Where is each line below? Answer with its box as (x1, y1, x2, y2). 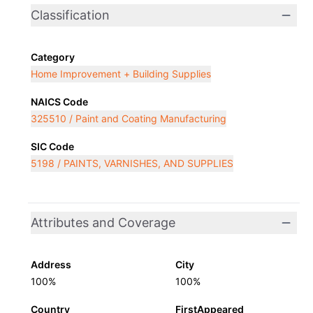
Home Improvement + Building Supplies (31, 68, 211, 80)
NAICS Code (31, 96, 88, 108)
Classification (31, 8, 110, 22)
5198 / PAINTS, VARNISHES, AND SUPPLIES (31, 157, 233, 169)
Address (31, 259, 71, 270)
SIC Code (31, 140, 74, 152)
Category (31, 51, 75, 63)
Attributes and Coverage (31, 215, 175, 230)
